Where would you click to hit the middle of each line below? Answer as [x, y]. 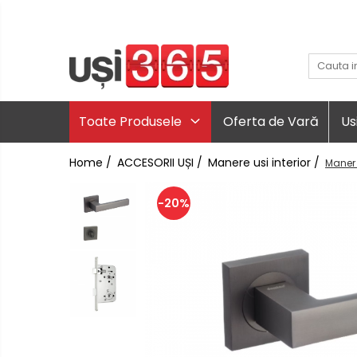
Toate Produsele [132, 121]
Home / [92, 162]
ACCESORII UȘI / [161, 162]
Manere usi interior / [265, 162]
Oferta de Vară [271, 121]
